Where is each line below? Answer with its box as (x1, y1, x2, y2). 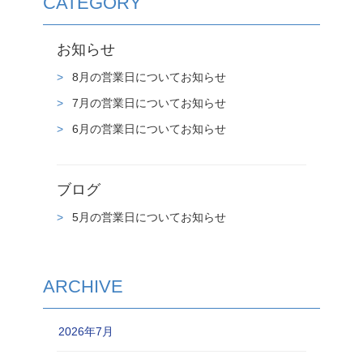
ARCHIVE (42, 275, 123, 297)
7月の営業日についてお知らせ (68, 96, 226, 109)
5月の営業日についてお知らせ (68, 210, 226, 224)
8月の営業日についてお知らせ (68, 70, 226, 83)
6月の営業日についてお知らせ (68, 122, 226, 135)
